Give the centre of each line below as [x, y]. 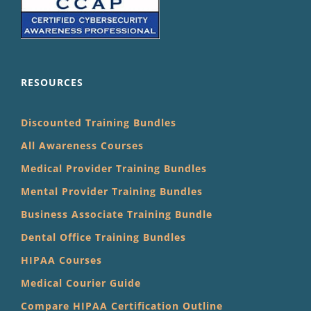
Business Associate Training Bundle [117, 215]
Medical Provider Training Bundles [114, 169]
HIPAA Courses [61, 260]
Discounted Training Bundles [99, 123]
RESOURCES [52, 83]
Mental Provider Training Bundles [112, 192]
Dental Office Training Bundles [103, 237]
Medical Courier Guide [81, 283]
